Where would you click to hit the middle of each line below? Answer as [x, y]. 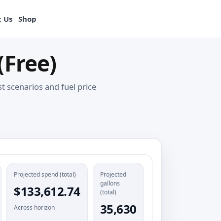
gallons [110, 183]
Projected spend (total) [45, 174]
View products [174, 19]
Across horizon [35, 207]
